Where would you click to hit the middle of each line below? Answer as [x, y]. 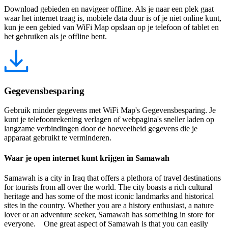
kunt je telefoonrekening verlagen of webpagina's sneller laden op [109, 120]
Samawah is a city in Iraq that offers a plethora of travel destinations [112, 178]
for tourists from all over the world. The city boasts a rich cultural [108, 187]
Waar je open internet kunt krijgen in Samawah [87, 158]
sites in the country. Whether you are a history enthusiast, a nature [109, 205]
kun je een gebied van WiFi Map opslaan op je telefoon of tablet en [111, 27]
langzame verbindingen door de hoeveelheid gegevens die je [101, 129]
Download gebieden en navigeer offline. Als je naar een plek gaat [109, 9]
